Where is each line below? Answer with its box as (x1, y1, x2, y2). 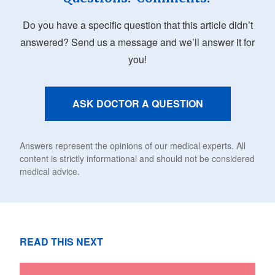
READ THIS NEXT (20, 234, 103, 249)
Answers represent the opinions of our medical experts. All (20, 139, 246, 152)
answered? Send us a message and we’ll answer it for (20, 35, 255, 49)
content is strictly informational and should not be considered (20, 152, 255, 165)
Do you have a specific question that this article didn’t (22, 18, 253, 32)
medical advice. (20, 165, 80, 177)
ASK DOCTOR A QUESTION (72, 96, 203, 110)
